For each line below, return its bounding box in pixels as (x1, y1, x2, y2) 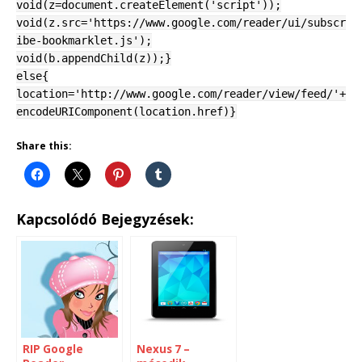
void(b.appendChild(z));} (16, 52, 171, 65)
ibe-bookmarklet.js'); (16, 34, 152, 48)
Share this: (16, 139, 72, 154)
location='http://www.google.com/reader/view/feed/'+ (16, 87, 346, 101)
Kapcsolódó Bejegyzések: (16, 209, 194, 229)
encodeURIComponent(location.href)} (16, 105, 236, 119)
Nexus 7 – (137, 342, 190, 357)
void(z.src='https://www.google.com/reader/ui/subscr (16, 16, 346, 30)
